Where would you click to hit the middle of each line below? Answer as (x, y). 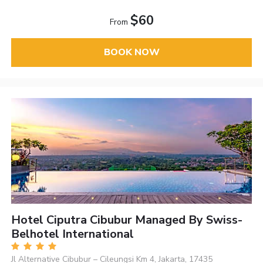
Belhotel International (73, 234)
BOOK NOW (131, 53)
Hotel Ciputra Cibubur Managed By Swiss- (127, 220)
